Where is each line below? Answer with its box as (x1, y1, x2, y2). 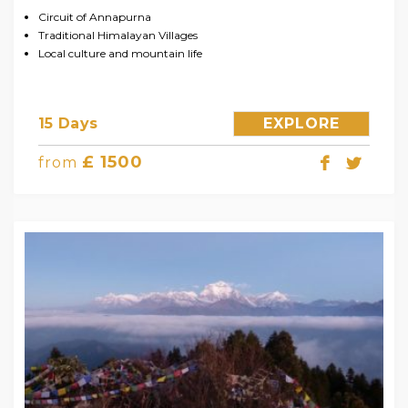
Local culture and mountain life (38, 46, 202, 60)
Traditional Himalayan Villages (38, 27, 198, 42)
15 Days (38, 114, 98, 132)
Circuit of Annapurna (38, 9, 151, 24)
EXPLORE (263, 114, 340, 132)
